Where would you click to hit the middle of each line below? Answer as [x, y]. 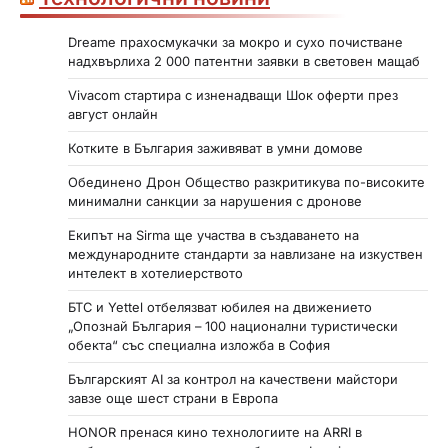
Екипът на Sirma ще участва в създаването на [213, 235]
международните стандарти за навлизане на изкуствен [245, 254]
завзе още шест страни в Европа [173, 398]
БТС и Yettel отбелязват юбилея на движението [220, 307]
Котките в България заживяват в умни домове [215, 148]
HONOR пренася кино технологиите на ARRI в [215, 432]
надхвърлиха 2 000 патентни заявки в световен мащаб [244, 61]
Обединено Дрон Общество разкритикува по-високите [246, 182]
